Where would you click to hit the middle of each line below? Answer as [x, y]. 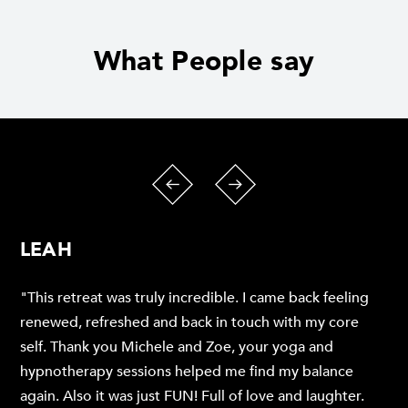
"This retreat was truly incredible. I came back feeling [194, 298]
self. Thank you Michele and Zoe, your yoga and [177, 347]
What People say [204, 62]
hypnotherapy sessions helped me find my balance [187, 372]
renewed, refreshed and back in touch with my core [189, 323]
